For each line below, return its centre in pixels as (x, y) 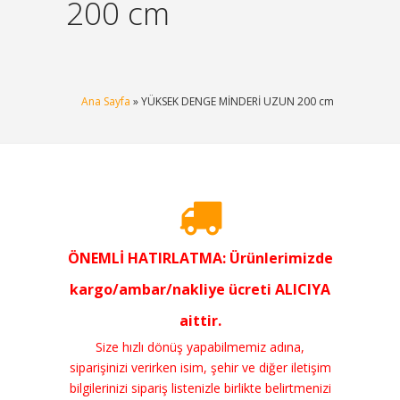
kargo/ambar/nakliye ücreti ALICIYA (200, 289)
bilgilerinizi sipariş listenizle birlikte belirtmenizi (200, 387)
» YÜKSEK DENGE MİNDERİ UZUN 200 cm (232, 101)
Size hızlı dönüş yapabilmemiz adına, (200, 346)
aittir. (200, 320)
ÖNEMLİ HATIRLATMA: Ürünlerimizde (200, 258)
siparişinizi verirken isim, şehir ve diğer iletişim (200, 367)
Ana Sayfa (106, 101)
